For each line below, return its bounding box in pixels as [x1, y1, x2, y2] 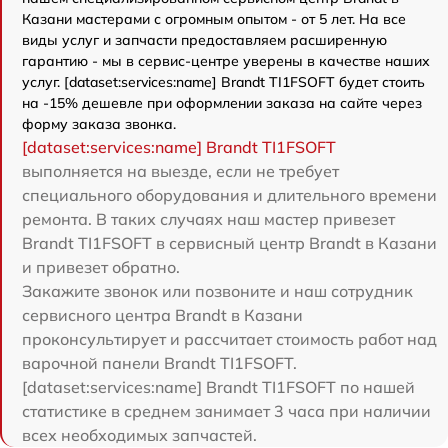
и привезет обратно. [22, 257, 180, 277]
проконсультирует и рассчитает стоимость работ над [22, 329, 437, 349]
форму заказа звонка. [22, 115, 176, 133]
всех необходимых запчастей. [22, 425, 257, 445]
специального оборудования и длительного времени [22, 185, 437, 205]
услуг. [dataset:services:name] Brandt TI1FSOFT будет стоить [22, 73, 425, 91]
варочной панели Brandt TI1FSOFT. [22, 353, 297, 373]
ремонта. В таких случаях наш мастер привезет [22, 209, 395, 229]
